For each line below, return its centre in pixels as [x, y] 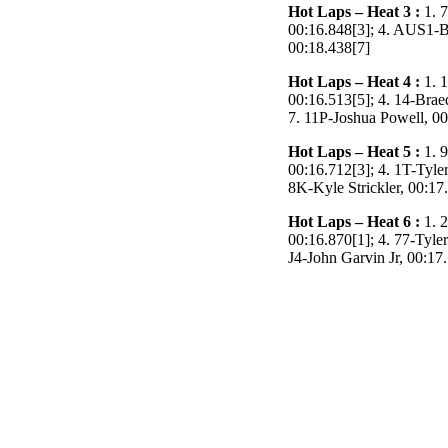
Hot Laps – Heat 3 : [354, 11]
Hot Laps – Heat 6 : [354, 221]
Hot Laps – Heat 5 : [354, 151]
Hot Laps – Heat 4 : [354, 81]
